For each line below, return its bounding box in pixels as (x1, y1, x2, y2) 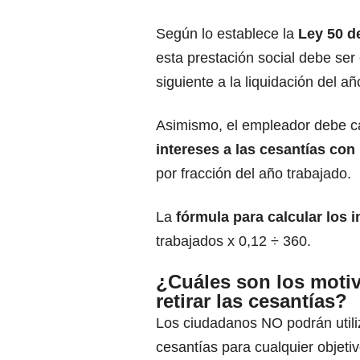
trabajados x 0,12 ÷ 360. (156, 233, 311, 250)
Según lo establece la (156, 26, 294, 43)
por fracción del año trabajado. (156, 166, 351, 182)
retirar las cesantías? (156, 290, 347, 313)
